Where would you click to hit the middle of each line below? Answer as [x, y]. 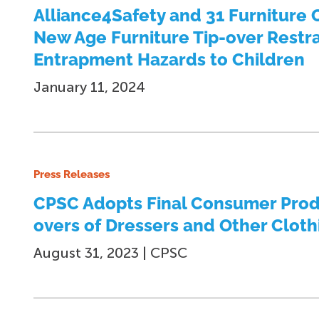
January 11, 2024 [89, 87]
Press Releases [72, 174]
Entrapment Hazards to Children [169, 59]
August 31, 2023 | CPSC [110, 253]
